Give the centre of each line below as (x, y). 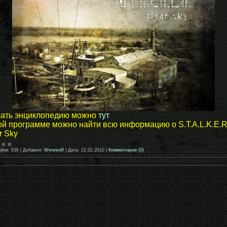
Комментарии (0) (126, 150)
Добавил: (33, 150)
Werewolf (54, 150)
